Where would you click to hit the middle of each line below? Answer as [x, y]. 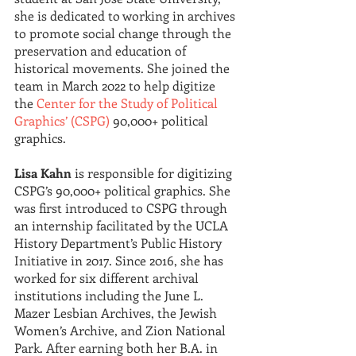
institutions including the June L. [110, 295]
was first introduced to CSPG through [122, 208]
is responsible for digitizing [153, 173]
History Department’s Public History [120, 243]
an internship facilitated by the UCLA [123, 225]
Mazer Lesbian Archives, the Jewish [117, 313]
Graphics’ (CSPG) [62, 120]
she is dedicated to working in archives [126, 15]
